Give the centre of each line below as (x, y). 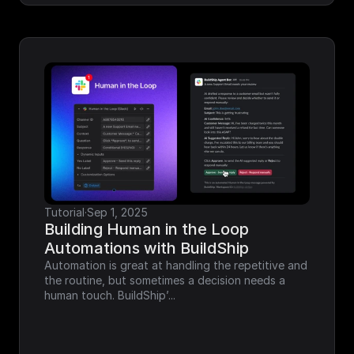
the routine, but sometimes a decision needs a (165, 280)
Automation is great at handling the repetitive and (176, 265)
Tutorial (64, 212)
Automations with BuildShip (147, 248)
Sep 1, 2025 (117, 212)
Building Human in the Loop (147, 229)
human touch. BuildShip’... (110, 295)
